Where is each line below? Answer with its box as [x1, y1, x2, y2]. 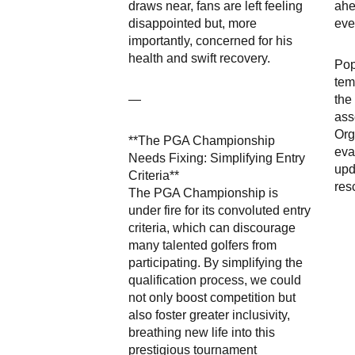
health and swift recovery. [128, 52, 270, 66]
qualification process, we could [128, 273, 301, 288]
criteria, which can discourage [128, 221, 296, 235]
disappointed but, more [128, 17, 257, 31]
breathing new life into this [128, 326, 275, 340]
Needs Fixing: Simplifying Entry [128, 151, 305, 166]
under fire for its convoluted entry [128, 204, 311, 218]
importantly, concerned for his [128, 34, 292, 48]
